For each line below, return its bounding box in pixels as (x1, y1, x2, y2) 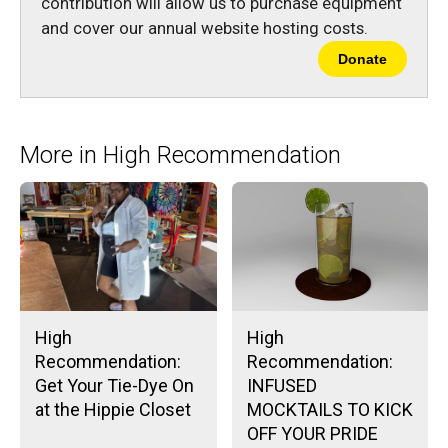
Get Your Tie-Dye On (35, 375, 194, 397)
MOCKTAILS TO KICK (246, 399, 413, 421)
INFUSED (246, 375, 317, 397)
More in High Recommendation (20, 140, 341, 169)
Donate (338, 50, 387, 67)
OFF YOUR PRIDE (246, 423, 378, 445)
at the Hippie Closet (35, 399, 191, 421)
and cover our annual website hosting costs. (41, 17, 368, 38)
